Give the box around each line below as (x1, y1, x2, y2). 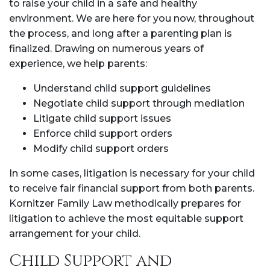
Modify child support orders (33, 143, 169, 154)
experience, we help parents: (9, 58, 147, 69)
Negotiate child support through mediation (33, 98, 245, 109)
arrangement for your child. (9, 228, 140, 239)
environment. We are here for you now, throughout (9, 13, 254, 24)
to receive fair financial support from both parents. (9, 183, 254, 194)
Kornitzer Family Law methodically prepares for (9, 198, 241, 209)
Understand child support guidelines (33, 83, 211, 94)
